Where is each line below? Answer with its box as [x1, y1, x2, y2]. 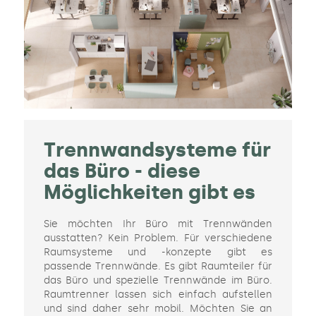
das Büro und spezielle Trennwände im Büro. [43, 274, 273, 287]
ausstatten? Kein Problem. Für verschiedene [43, 232, 273, 245]
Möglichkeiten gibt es [43, 181, 255, 205]
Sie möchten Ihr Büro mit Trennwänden [43, 218, 273, 231]
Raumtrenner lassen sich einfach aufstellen [43, 288, 273, 301]
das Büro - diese [43, 159, 200, 183]
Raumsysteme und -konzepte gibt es [43, 246, 273, 259]
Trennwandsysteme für [43, 138, 271, 162]
